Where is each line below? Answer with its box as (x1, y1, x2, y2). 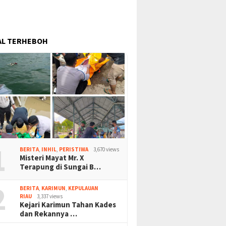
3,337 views (37, 192, 63, 200)
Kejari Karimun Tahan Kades (20, 199, 117, 209)
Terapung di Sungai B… (20, 161, 101, 172)
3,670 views (93, 145, 120, 153)
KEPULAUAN (68, 184, 99, 192)
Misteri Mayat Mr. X (20, 152, 85, 162)
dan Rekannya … (20, 208, 78, 218)
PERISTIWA (59, 145, 89, 153)
